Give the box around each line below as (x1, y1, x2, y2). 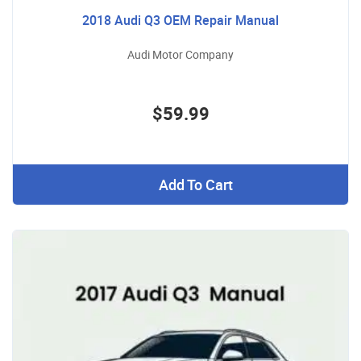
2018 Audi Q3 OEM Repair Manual (82, 11, 279, 30)
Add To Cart (158, 175, 233, 195)
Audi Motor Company (127, 47, 234, 63)
